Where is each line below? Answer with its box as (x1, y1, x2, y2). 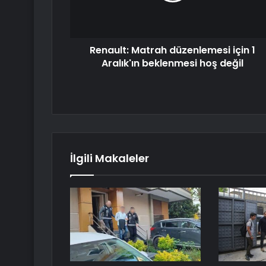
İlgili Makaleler (70, 151, 149, 166)
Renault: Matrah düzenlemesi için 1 (90, 43, 255, 58)
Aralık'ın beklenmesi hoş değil (102, 56, 243, 71)
